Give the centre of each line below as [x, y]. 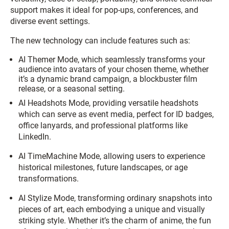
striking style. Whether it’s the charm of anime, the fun [115, 221]
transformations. [49, 179]
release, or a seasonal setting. [72, 89]
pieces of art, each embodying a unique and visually [112, 210]
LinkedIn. [35, 137]
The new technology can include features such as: [100, 41]
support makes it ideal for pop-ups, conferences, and [104, 10]
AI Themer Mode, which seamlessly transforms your [112, 60]
